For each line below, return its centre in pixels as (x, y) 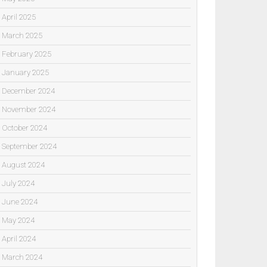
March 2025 (22, 35)
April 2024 (19, 238)
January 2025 (25, 72)
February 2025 (27, 54)
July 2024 (18, 183)
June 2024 (20, 201)
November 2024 (29, 109)
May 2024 (18, 220)
